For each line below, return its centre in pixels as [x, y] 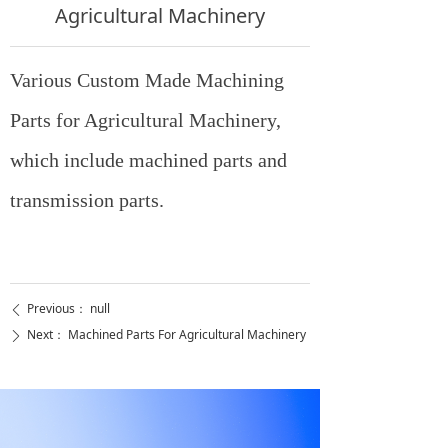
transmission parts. [87, 200]
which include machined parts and [148, 160]
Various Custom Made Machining [147, 80]
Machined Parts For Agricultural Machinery [187, 334]
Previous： [57, 308]
